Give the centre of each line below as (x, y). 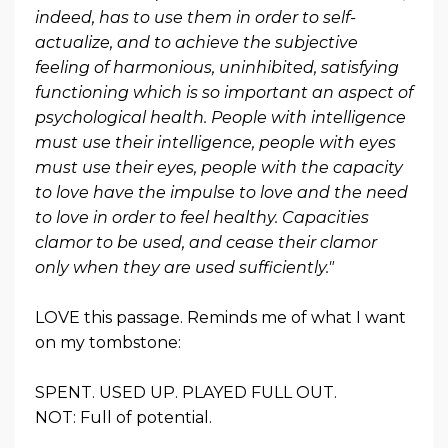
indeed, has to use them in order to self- (195, 17)
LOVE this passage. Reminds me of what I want (220, 317)
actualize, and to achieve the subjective (196, 42)
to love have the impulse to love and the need (221, 192)
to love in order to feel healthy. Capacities (202, 217)
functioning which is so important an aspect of (224, 92)
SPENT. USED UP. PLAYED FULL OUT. (186, 392)
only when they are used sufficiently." (184, 267)
